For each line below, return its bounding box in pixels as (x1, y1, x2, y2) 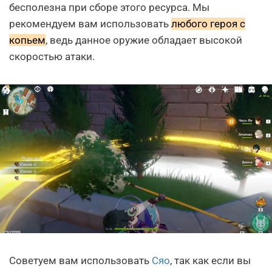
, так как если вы (170, 254, 251, 267)
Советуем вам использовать (9, 254, 152, 267)
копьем (9, 33, 46, 46)
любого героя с (171, 17, 245, 30)
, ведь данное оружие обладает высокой (46, 33, 242, 46)
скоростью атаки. (9, 50, 95, 63)
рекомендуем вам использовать (9, 17, 171, 30)
